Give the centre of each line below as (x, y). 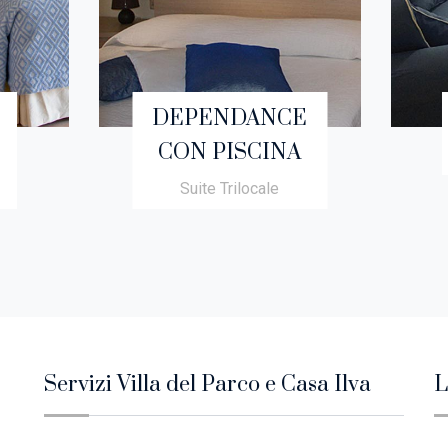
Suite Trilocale (230, 188)
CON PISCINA (230, 152)
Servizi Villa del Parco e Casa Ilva (207, 384)
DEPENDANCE (230, 118)
